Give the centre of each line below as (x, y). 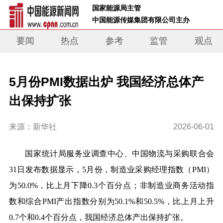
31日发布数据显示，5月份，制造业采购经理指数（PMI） (111, 170)
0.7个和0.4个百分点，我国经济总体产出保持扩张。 (98, 218)
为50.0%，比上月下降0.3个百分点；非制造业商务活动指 (111, 186)
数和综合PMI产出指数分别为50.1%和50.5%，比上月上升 (111, 202)
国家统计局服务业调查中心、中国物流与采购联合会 (111, 154)
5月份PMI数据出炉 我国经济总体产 (106, 82)
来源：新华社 (33, 127)
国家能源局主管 (118, 8)
